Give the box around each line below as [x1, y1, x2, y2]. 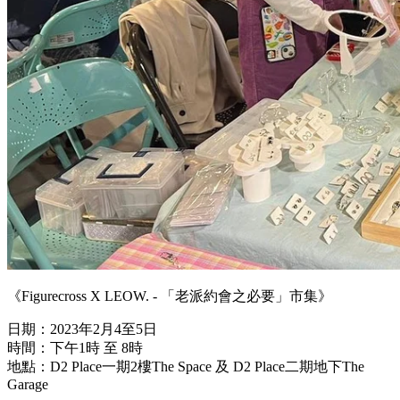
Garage [7, 377, 48, 393]
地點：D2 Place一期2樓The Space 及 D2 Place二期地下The [7, 359, 364, 375]
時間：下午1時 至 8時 [7, 340, 143, 356]
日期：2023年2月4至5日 [7, 321, 157, 337]
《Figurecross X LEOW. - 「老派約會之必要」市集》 [7, 288, 332, 304]
